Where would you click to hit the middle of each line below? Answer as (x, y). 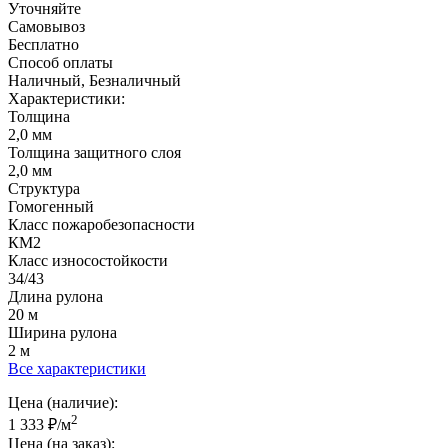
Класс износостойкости (88, 260)
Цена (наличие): (63, 402)
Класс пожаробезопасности (101, 224)
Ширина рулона (62, 332)
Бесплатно (43, 44)
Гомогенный (51, 206)
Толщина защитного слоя (94, 152)
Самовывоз (46, 26)
